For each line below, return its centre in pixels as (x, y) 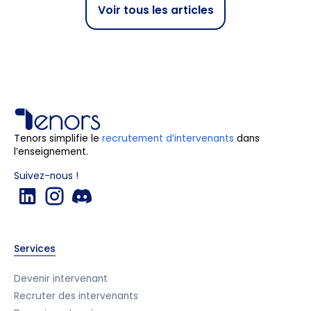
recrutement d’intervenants (168, 139)
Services (34, 249)
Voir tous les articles (155, 10)
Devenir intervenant (60, 279)
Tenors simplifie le (58, 139)
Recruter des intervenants (76, 296)
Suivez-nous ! (46, 176)
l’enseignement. (51, 152)
